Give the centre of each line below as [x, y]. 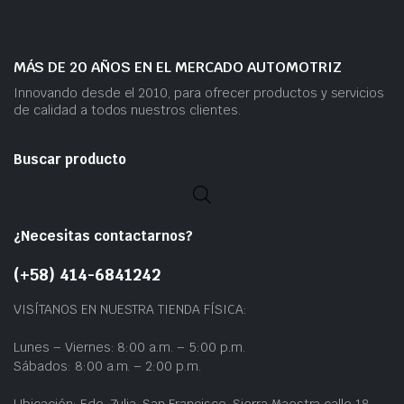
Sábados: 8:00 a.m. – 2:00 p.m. [108, 366]
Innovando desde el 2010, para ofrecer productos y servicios [199, 93]
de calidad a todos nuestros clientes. [127, 110]
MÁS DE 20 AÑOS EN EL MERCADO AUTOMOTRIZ [178, 67]
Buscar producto [70, 159]
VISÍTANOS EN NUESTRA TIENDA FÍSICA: [130, 309]
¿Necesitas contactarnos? [103, 235]
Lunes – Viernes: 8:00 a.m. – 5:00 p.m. [129, 347]
